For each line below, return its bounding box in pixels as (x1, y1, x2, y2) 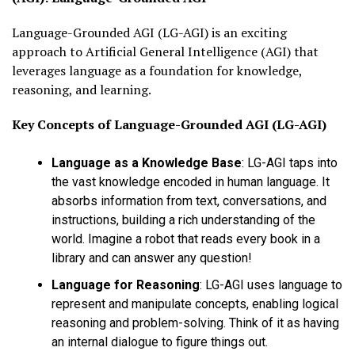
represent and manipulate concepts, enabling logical (52, 296, 338, 311)
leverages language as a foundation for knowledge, (12, 61, 302, 79)
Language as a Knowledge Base (52, 155, 242, 170)
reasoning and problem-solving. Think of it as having (52, 315, 339, 330)
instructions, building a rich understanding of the (52, 212, 315, 227)
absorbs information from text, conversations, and (52, 193, 326, 208)
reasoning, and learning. (12, 80, 151, 98)
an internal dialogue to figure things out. (52, 334, 268, 349)
